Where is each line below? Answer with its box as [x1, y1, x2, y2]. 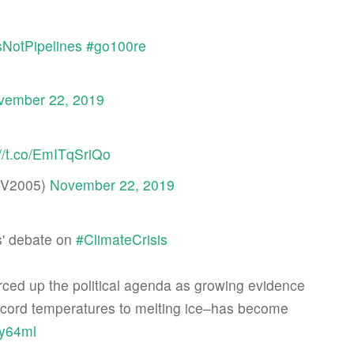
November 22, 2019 [50, 175, 175, 194]
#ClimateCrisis [76, 229, 168, 249]
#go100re [86, 36, 146, 55]
